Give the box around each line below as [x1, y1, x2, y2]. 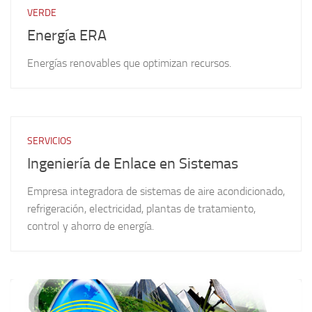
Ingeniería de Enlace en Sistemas [27, 155, 238, 173]
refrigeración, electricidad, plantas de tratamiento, [27, 202, 256, 216]
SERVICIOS [27, 135, 72, 148]
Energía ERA [27, 26, 107, 45]
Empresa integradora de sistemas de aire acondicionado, [27, 185, 285, 198]
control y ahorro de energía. [27, 219, 154, 233]
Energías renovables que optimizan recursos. [27, 56, 231, 70]
